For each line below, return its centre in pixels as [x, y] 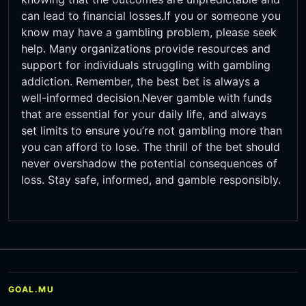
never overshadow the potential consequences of [149, 164]
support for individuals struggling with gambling [146, 65]
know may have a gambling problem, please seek [149, 32]
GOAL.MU [31, 290]
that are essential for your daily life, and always [144, 114]
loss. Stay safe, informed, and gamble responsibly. [151, 180]
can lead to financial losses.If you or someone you [151, 16]
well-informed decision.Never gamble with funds [147, 98]
